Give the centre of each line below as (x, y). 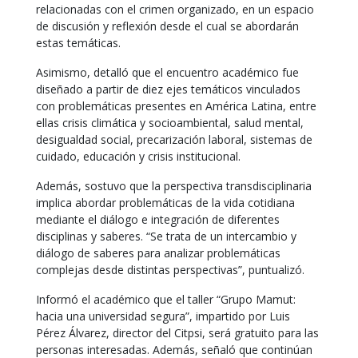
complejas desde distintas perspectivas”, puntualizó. (170, 270)
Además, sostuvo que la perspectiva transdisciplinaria (174, 186)
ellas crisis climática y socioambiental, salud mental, (170, 123)
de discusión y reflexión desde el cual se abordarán (167, 26)
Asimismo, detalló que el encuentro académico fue (167, 72)
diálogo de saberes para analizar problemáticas (158, 253)
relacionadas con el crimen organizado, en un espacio (175, 9)
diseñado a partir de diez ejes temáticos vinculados (168, 89)
